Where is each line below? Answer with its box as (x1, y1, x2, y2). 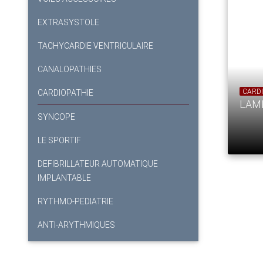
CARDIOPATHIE (38, 87, 93, 99)
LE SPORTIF (38, 135, 81, 146)
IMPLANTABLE (38, 173, 91, 184)
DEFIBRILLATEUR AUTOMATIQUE (38, 159, 158, 170)
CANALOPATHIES (38, 64, 102, 75)
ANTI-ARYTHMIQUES (38, 220, 115, 231)
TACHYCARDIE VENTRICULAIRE (38, 41, 153, 52)
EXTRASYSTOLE (38, 17, 99, 28)
